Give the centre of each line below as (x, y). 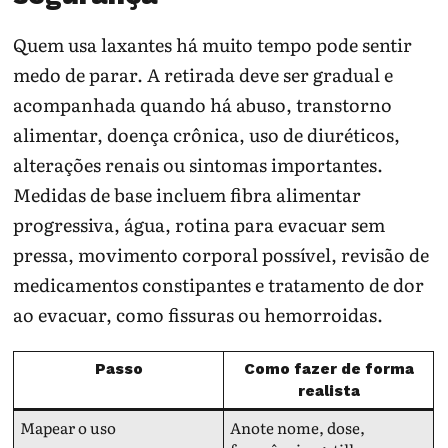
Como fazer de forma (328, 368)
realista (328, 390)
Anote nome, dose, (298, 427)
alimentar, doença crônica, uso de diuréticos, (207, 134)
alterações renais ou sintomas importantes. (198, 164)
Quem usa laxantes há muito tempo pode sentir (213, 44)
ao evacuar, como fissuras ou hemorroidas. (198, 314)
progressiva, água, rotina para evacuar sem (199, 224)
